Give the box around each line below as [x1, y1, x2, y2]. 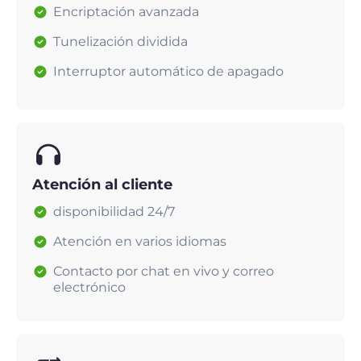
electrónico [53, 280, 126, 296]
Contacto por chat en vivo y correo [53, 263, 274, 280]
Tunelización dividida [53, 34, 188, 50]
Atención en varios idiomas [53, 234, 226, 250]
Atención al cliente [32, 176, 172, 194]
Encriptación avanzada [53, 4, 199, 20]
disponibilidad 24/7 [53, 204, 175, 220]
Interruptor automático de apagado [53, 64, 284, 80]
